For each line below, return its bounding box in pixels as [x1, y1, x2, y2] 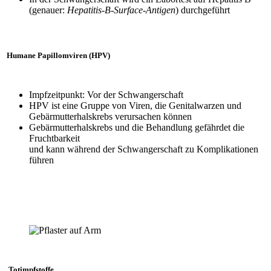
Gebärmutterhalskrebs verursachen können [29, 111, 192, 122]
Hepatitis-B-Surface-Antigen [67, 4, 175, 15]
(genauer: [29, 4, 67, 15]
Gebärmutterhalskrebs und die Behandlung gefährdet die [29, 122, 244, 132]
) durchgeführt [175, 4, 230, 15]
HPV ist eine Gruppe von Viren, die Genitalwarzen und [29, 100, 241, 111]
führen [29, 154, 54, 165]
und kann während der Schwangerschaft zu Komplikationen [29, 143, 258, 154]
